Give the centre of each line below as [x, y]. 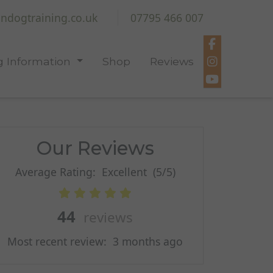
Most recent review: [60, 242]
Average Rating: [57, 172]
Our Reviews [95, 148]
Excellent [126, 172]
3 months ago [148, 242]
